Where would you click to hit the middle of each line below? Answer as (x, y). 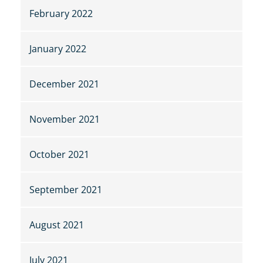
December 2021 (64, 84)
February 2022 (61, 14)
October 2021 (59, 155)
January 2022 (58, 49)
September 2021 (66, 190)
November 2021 (65, 119)
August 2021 (57, 225)
